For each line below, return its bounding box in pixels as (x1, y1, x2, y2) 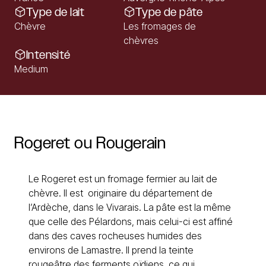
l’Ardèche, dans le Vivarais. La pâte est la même (28, 201, 231, 213)
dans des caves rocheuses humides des (28, 230, 202, 242)
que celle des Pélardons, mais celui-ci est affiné (28, 216, 233, 227)
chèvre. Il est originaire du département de (28, 187, 213, 199)
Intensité (26, 48, 71, 61)
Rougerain (96, 133, 166, 152)
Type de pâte (135, 5, 203, 18)
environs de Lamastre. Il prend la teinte (28, 244, 194, 256)
